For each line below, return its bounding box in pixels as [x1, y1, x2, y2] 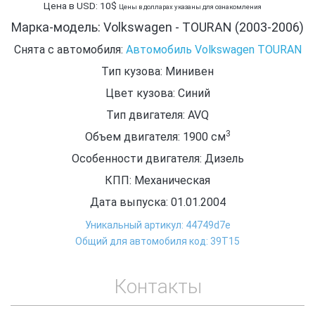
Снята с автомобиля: [13, 42, 126, 56]
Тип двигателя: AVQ [106, 108, 209, 122]
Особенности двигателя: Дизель [71, 151, 244, 165]
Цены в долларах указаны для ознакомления [118, 2, 262, 11]
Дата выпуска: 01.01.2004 [89, 195, 226, 209]
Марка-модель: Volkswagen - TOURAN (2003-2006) [11, 19, 304, 34]
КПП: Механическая [105, 173, 210, 187]
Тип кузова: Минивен [101, 64, 214, 78]
